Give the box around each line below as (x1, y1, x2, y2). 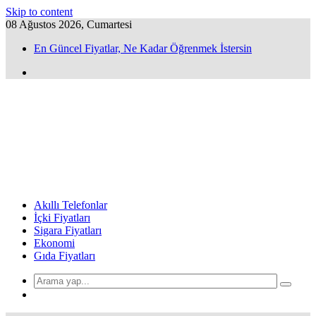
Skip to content (6, 6, 73, 18)
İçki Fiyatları (34, 212, 90, 224)
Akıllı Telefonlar (34, 199, 107, 211)
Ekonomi (34, 237, 75, 249)
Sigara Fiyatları (34, 224, 102, 236)
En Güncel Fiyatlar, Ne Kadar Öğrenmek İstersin (34, 42, 252, 54)
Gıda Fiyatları (34, 250, 95, 262)
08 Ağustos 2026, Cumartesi (6, 18, 132, 30)
